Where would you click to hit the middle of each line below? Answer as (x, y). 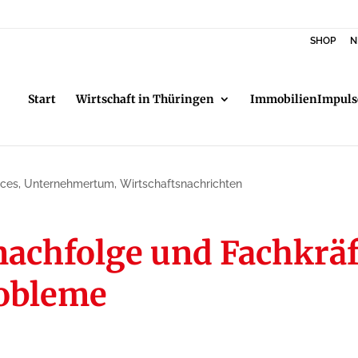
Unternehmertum (70, 183)
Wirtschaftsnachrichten (181, 183)
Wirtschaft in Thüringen (145, 99)
